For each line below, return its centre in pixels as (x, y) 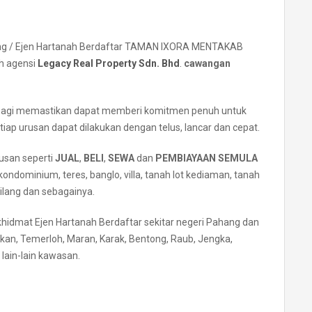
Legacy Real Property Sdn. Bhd (109, 64)
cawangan (207, 64)
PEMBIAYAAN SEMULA (206, 158)
